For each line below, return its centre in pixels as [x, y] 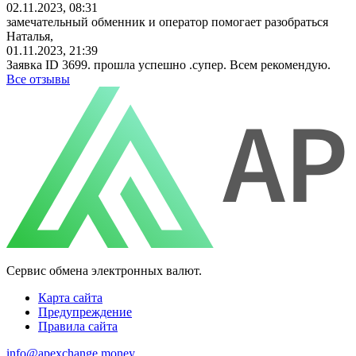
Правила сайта [78, 326]
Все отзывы [38, 79]
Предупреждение [85, 311]
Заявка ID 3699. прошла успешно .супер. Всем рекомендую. [168, 64]
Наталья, [30, 36]
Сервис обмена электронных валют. [104, 270]
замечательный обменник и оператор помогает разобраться [167, 21]
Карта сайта [70, 297]
